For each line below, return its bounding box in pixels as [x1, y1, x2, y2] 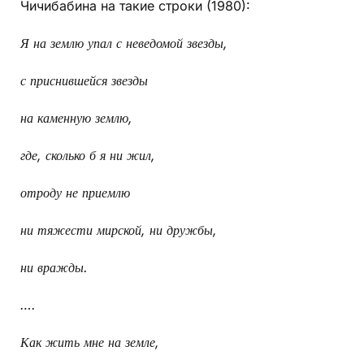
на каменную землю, [20, 110, 132, 127]
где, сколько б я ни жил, [20, 147, 155, 164]
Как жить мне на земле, [20, 334, 159, 351]
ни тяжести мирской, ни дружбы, [20, 222, 217, 239]
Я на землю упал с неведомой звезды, [20, 35, 227, 52]
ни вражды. [20, 259, 88, 276]
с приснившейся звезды [20, 72, 148, 89]
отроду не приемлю [20, 184, 130, 201]
